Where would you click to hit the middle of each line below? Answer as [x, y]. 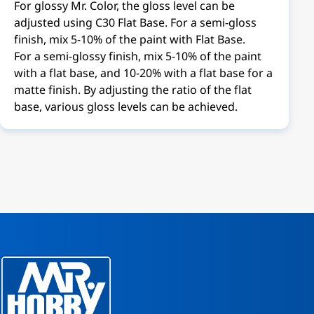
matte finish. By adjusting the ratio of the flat [133, 90]
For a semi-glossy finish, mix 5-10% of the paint [138, 56]
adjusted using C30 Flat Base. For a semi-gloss [135, 22]
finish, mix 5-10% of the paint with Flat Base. [130, 39]
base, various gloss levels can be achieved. [126, 107]
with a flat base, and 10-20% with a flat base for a [143, 73]
